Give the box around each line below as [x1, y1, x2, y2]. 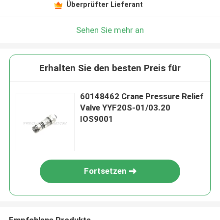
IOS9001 [80, 114, 114, 124]
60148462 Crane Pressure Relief [80, 91, 204, 102]
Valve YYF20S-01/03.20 [80, 103, 171, 113]
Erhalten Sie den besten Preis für [39, 62, 181, 74]
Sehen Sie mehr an [76, 25, 144, 35]
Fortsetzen [84, 166, 127, 176]
